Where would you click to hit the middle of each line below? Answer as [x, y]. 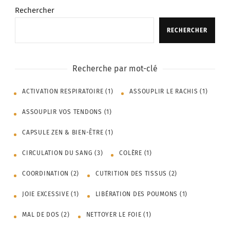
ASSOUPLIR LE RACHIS [164, 92]
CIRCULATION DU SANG [57, 153]
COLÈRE [131, 153]
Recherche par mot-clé [115, 69]
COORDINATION [45, 174]
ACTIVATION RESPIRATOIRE [63, 92]
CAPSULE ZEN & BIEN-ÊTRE [63, 133]
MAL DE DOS [41, 215]
